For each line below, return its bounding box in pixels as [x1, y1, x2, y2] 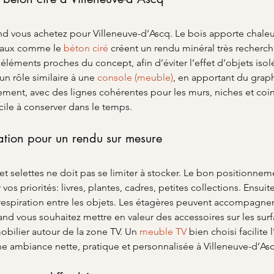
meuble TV [139, 226, 187, 237]
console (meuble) [97, 72, 173, 83]
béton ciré [64, 42, 108, 54]
